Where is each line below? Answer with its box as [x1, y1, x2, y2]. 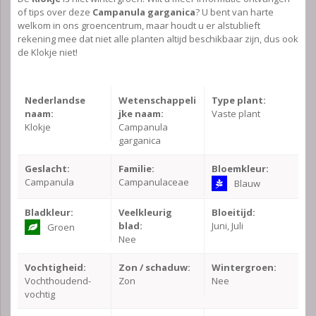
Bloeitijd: [212, 206, 256, 219]
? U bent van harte [195, 6, 274, 19]
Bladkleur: [25, 206, 73, 219]
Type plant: [212, 94, 267, 107]
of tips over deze [18, 6, 92, 19]
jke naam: [118, 107, 164, 121]
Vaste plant [212, 107, 261, 121]
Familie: [118, 162, 154, 176]
